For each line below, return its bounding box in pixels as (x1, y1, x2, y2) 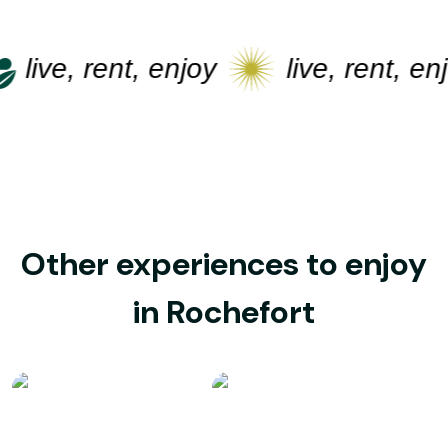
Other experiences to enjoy (21, 243, 427, 285)
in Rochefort (133, 291, 315, 333)
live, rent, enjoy (4, 53, 196, 84)
